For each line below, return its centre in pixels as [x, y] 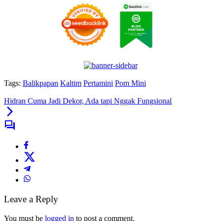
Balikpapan [40, 83]
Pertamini [98, 83]
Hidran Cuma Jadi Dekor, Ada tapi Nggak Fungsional [88, 101]
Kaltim [71, 83]
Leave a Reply [31, 199]
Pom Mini [130, 83]
